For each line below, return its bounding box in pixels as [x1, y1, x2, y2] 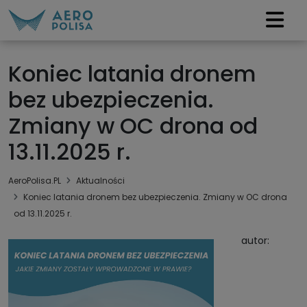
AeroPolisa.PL [8, 174, 61, 186]
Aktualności [76, 174, 125, 186]
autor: [241, 233, 269, 247]
